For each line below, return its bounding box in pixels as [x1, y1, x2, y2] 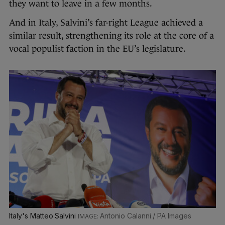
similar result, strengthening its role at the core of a [9, 31, 214, 41]
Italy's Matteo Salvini [9, 211, 78, 220]
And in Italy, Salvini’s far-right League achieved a [9, 18, 203, 28]
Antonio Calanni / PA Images [100, 211, 192, 220]
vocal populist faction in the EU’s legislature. [9, 44, 186, 54]
